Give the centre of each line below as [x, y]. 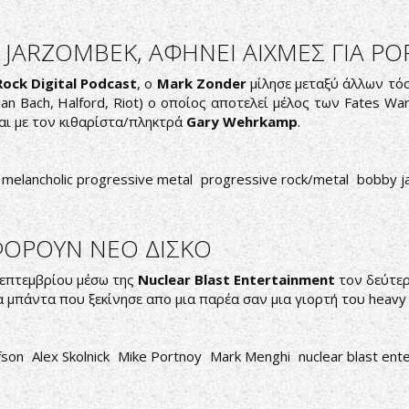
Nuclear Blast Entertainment [236, 279]
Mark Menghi [250, 356]
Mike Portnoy [160, 356]
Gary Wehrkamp [242, 121]
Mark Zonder [204, 83]
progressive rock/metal [275, 179]
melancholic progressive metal [97, 179]
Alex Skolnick [71, 356]
